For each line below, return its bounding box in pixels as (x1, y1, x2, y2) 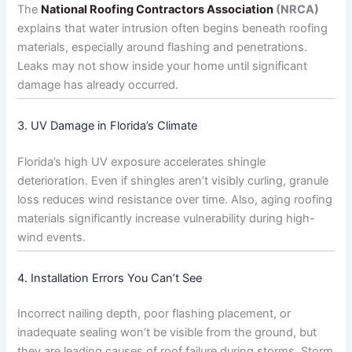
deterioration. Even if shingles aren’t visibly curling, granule (17, 173, 329, 188)
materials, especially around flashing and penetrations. (17, 39, 308, 54)
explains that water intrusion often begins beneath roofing (17, 20, 328, 35)
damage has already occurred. (17, 77, 179, 92)
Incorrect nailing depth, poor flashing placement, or (17, 306, 291, 321)
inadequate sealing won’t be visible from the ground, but (17, 325, 317, 340)
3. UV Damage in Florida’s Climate (17, 118, 198, 133)
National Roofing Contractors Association (41, 2, 274, 16)
